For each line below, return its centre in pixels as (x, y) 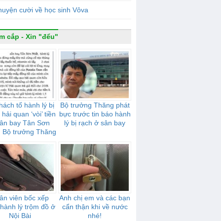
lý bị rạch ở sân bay (95, 123)
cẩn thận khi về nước (95, 207)
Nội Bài (20, 216)
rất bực (20, 141)
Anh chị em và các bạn (95, 198)
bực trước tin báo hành (95, 114)
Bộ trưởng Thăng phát (95, 105)
